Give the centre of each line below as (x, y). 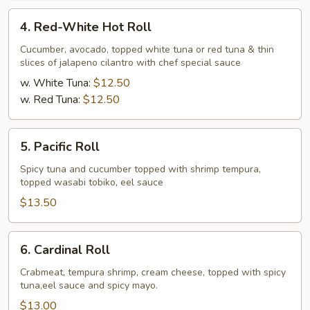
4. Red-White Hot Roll (86, 27)
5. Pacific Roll (60, 147)
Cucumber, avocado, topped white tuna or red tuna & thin (147, 49)
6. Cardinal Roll (65, 250)
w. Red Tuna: (52, 100)
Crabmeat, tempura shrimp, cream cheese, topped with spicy (153, 272)
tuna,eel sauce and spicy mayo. (89, 285)
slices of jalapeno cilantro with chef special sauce (130, 63)
